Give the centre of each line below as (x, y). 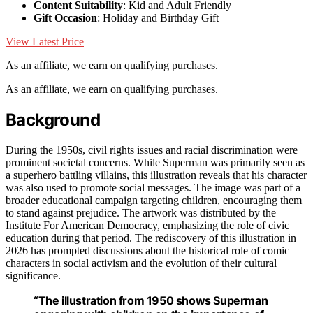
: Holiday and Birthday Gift (158, 17)
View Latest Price (45, 41)
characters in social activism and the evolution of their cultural (141, 263)
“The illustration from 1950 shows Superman (151, 300)
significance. (33, 275)
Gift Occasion (65, 17)
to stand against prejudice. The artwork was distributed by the (141, 212)
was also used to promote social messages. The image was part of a (153, 187)
